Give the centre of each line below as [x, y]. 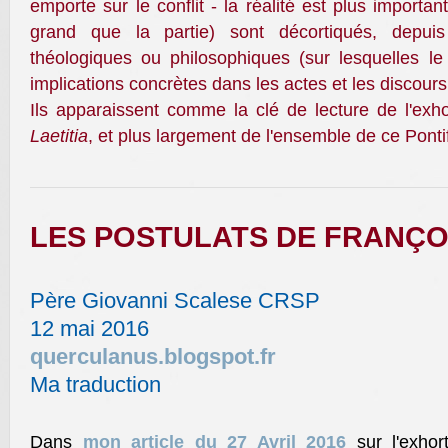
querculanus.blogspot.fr [153, 356]
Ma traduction [95, 384]
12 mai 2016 [89, 328]
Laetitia [59, 136]
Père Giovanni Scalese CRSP [175, 300]
